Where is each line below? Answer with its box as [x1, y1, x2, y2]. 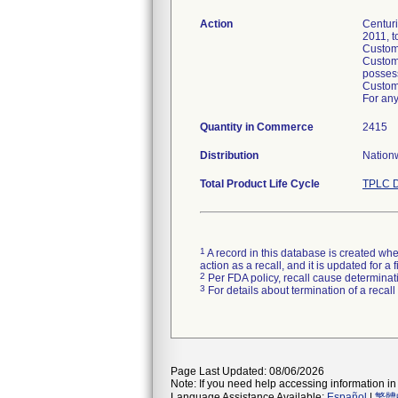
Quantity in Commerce [200, 121, 314, 133]
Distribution [200, 149, 259, 162]
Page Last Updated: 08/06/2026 [171, 365, 324, 378]
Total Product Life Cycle [200, 178, 320, 190]
